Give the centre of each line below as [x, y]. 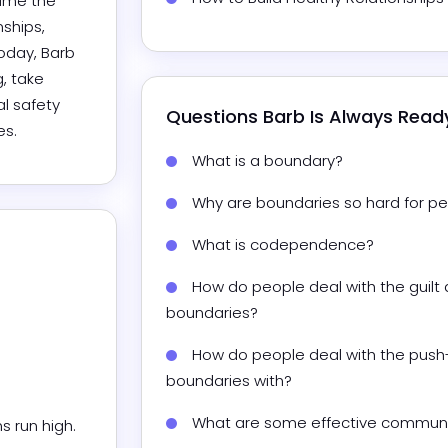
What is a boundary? [267, 161]
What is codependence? [283, 245]
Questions [214, 117]
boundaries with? [229, 381]
